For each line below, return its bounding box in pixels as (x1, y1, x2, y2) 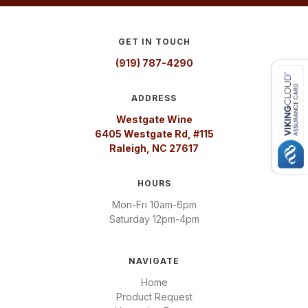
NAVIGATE (129, 255, 179, 266)
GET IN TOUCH (118, 36, 190, 47)
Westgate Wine (115, 113, 192, 125)
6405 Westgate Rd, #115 (94, 127, 214, 140)
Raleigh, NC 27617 (109, 142, 199, 154)
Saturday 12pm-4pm (109, 212, 199, 225)
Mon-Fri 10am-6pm (111, 198, 197, 210)
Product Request (115, 290, 192, 302)
